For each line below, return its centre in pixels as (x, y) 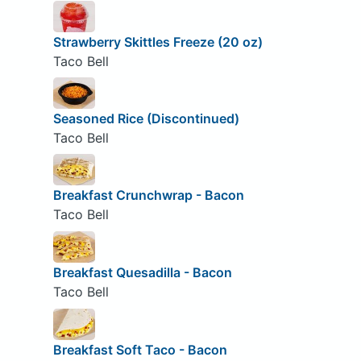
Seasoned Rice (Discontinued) (146, 118)
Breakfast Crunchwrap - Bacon (148, 195)
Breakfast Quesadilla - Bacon (142, 273)
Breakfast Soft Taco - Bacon (140, 349)
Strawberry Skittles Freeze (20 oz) (158, 41)
